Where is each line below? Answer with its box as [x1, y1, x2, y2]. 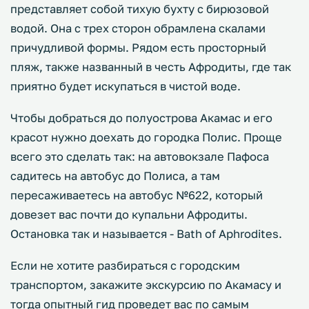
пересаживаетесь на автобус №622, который [10, 188, 263, 202]
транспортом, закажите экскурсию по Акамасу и [10, 278, 281, 292]
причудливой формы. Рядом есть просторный [10, 41, 266, 54]
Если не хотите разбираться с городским [10, 259, 240, 272]
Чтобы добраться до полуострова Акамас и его [10, 111, 272, 125]
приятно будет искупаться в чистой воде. [10, 79, 241, 93]
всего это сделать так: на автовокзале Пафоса [10, 150, 269, 163]
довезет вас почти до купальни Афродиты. [10, 208, 248, 221]
